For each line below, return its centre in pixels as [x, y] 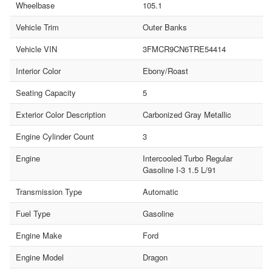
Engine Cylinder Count [55, 136]
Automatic [160, 191]
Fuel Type [33, 213]
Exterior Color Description [61, 114]
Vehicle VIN [36, 49]
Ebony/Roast [165, 70]
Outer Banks [165, 27]
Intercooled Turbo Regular [187, 158]
